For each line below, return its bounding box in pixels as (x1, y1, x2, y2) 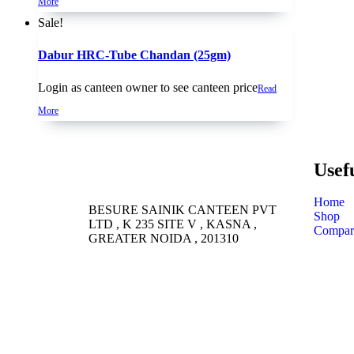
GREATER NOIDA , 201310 (88, 232, 239, 246)
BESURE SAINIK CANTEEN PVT (88, 203, 277, 217)
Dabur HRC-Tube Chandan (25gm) (38, 48, 231, 62)
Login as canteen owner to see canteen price (38, 81, 258, 95)
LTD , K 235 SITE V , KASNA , (88, 217, 257, 232)
